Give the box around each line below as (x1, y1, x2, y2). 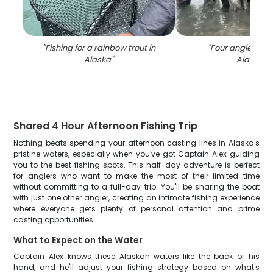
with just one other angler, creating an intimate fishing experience (13, 193, 260, 203)
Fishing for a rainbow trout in (44, 42, 155, 54)
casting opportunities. (13, 214, 96, 225)
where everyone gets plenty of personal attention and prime (13, 204, 260, 214)
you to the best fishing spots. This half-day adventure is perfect (13, 160, 260, 170)
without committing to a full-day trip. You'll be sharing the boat (13, 182, 260, 192)
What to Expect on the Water (13, 234, 143, 246)
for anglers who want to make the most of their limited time (13, 171, 260, 181)
